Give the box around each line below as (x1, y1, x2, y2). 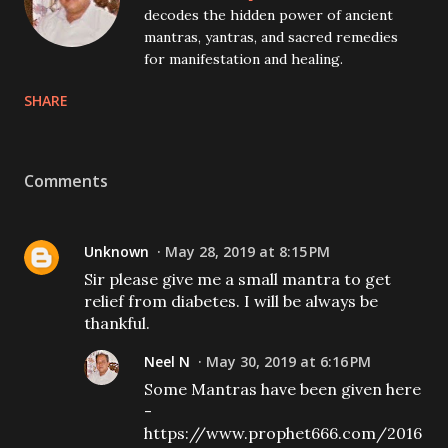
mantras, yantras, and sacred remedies (144, 28, 398, 46)
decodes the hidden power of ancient (144, 6, 393, 24)
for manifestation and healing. (144, 50, 343, 68)
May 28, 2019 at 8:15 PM (165, 242, 330, 261)
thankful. (84, 313, 150, 333)
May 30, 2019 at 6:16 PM (206, 352, 371, 371)
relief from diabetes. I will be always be (84, 291, 378, 311)
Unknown (84, 242, 149, 261)
